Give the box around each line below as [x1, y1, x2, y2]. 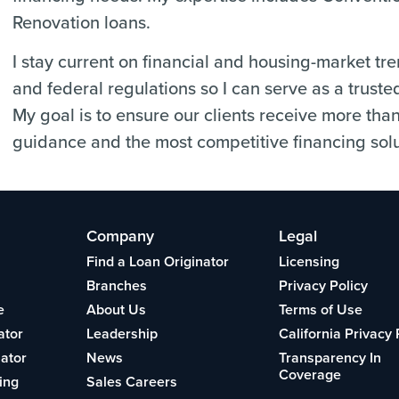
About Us [85, 298, 146, 320]
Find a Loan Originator [85, 250, 229, 272]
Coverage [278, 363, 341, 385]
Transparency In [278, 346, 381, 368]
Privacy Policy [278, 274, 368, 296]
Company [85, 224, 154, 247]
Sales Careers [85, 370, 177, 392]
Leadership [85, 322, 158, 344]
